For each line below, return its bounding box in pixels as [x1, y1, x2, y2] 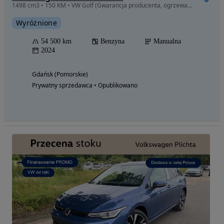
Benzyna [100, 37, 124, 45]
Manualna [153, 37, 181, 45]
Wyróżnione [16, 18, 57, 27]
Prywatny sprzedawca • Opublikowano [32, 81, 137, 89]
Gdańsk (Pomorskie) [32, 70, 88, 78]
